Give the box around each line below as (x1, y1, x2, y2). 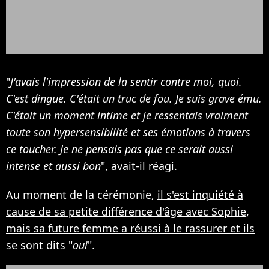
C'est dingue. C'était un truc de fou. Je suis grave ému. (6, 91, 262, 106)
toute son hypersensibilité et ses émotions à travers (6, 124, 250, 139)
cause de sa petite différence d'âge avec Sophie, (6, 204, 249, 219)
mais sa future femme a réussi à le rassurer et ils (6, 220, 255, 235)
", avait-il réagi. (101, 158, 177, 173)
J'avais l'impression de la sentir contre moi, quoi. (10, 74, 242, 89)
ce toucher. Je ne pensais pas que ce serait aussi (6, 141, 233, 156)
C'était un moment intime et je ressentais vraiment (6, 107, 248, 122)
